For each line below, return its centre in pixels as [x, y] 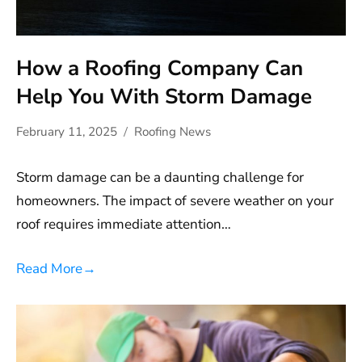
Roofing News [173, 132]
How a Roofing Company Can [160, 69]
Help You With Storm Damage [164, 97]
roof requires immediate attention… [124, 225]
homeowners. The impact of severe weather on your [175, 201]
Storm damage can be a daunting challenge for [160, 178]
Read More [49, 268]
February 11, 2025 [67, 132]
